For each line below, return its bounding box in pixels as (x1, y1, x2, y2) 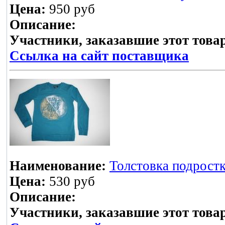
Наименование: (10, 158, 106, 174)
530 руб (46, 174, 95, 189)
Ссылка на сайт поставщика (10, 48, 189, 64)
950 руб (46, 2, 95, 17)
